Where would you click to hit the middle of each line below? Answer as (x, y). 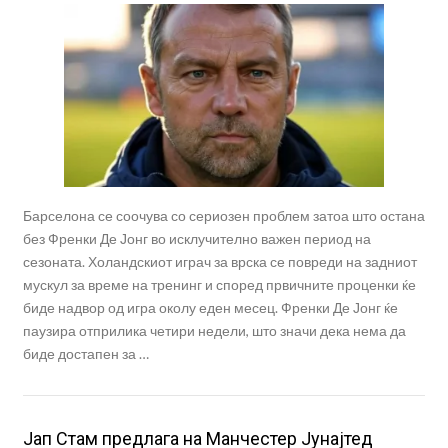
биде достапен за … (85, 354)
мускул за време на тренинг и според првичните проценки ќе (219, 285)
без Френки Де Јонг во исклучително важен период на (196, 239)
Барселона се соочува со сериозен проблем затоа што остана (223, 216)
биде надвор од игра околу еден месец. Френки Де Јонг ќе (210, 308)
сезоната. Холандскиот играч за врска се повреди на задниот (219, 262)
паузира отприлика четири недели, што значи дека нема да (214, 331)
